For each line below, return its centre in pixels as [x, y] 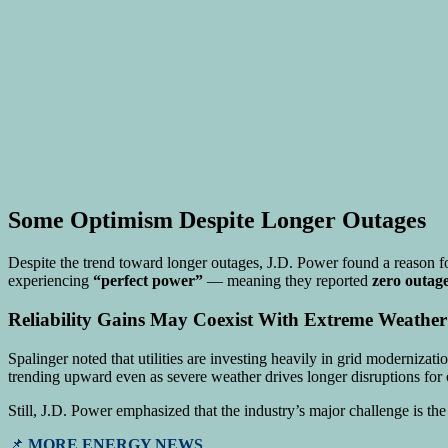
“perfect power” [148, 281]
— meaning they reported [287, 281]
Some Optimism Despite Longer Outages [217, 220]
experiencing [50, 281]
